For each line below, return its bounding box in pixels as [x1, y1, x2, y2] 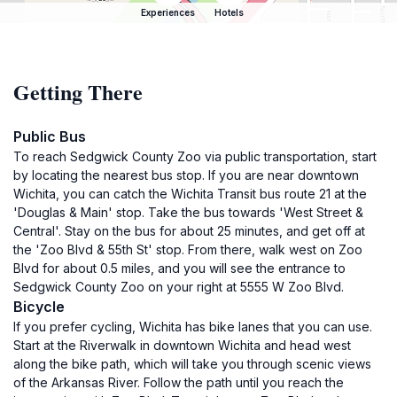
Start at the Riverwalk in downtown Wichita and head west [13, 338, 351, 353]
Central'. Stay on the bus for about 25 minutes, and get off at [13, 223, 365, 238]
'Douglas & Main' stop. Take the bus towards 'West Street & [13, 205, 363, 220]
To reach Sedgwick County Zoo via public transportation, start [13, 149, 377, 164]
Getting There [13, 76, 143, 107]
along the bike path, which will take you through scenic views [13, 356, 371, 371]
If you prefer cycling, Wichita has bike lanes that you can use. [13, 319, 372, 334]
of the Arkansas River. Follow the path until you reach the [13, 375, 344, 390]
